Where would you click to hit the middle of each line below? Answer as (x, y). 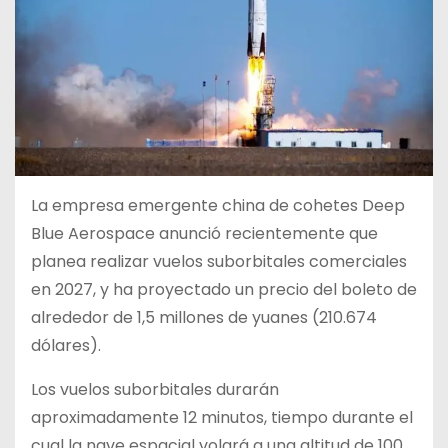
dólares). (66, 346)
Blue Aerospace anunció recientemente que (204, 234)
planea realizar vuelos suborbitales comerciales (219, 262)
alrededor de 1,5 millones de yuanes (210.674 (204, 318)
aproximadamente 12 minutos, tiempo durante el (222, 418)
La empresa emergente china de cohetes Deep (218, 206)
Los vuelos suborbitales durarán (155, 390)
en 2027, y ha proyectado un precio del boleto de (224, 290)
